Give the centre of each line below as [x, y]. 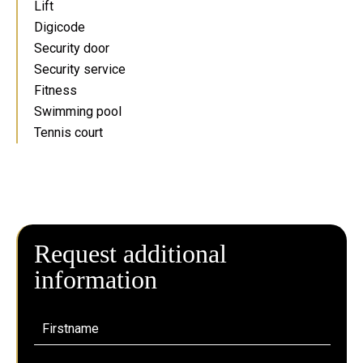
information [96, 280]
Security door [72, 48]
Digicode [60, 27]
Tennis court [68, 132]
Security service [80, 69]
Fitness [56, 90]
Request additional [130, 254]
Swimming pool [78, 111]
